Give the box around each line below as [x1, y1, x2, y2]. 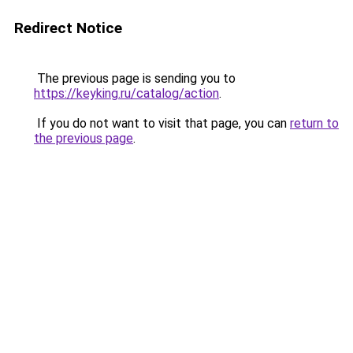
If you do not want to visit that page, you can [34, 116, 290, 131]
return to [290, 116, 339, 131]
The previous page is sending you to [34, 71, 236, 86]
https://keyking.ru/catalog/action [34, 86, 219, 101]
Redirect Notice [14, 19, 122, 37]
